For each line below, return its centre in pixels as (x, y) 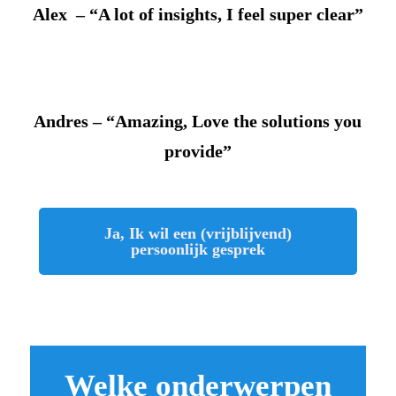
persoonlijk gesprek (198, 249)
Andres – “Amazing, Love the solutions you (198, 121)
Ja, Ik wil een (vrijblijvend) (198, 233)
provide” (198, 151)
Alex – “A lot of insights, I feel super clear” (198, 14)
